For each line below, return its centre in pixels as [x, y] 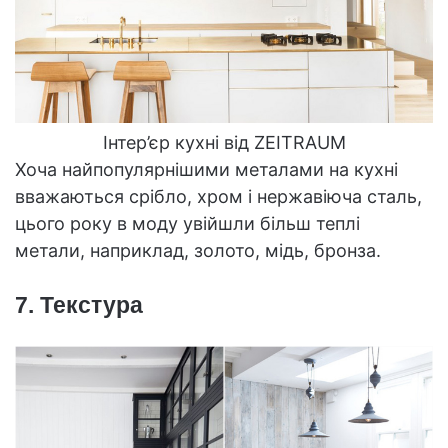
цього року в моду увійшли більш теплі [187, 223]
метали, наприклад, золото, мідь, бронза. [198, 250]
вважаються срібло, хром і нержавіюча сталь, [218, 196]
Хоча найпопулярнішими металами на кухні [206, 169]
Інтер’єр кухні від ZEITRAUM [224, 142]
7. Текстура [79, 304]
